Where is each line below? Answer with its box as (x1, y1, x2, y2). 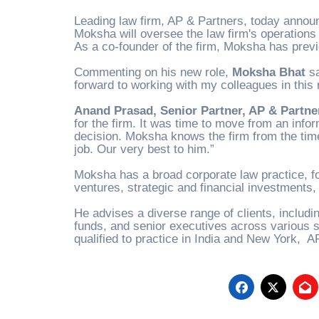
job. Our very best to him (74, 142, 206, 157)
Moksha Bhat (232, 66, 305, 80)
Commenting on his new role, (74, 66, 232, 80)
